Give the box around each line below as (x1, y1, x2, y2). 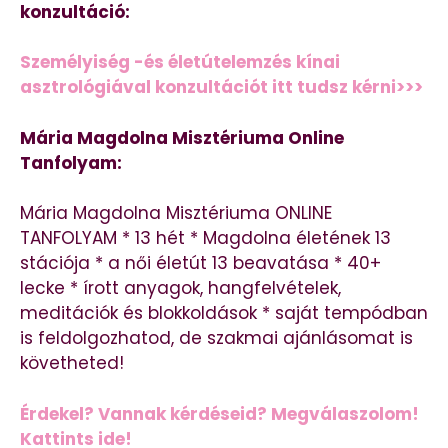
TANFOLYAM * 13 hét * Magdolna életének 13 (20, 226, 391, 251)
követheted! (20, 351, 124, 376)
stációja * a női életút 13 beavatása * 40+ (20, 251, 381, 276)
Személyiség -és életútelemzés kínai (20, 50, 340, 75)
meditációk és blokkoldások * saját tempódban (20, 301, 428, 326)
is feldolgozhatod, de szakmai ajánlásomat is (20, 326, 413, 351)
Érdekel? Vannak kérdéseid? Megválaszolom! (20, 401, 419, 426)
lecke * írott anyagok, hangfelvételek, (20, 276, 341, 301)
